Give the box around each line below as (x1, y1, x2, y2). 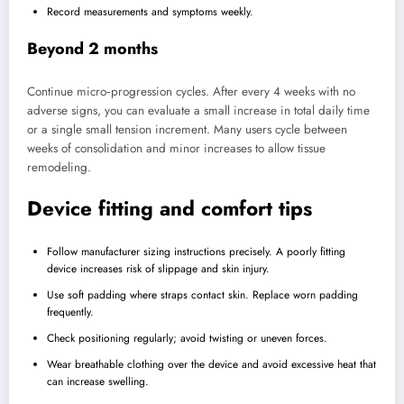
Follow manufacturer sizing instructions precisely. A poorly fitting (47, 243, 345, 261)
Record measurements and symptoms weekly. (47, 4, 253, 21)
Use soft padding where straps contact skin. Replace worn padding (47, 287, 358, 304)
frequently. (47, 304, 94, 321)
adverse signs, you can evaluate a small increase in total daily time (27, 101, 370, 119)
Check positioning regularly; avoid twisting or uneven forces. (47, 330, 327, 347)
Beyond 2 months (27, 37, 158, 61)
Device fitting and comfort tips (27, 193, 312, 223)
